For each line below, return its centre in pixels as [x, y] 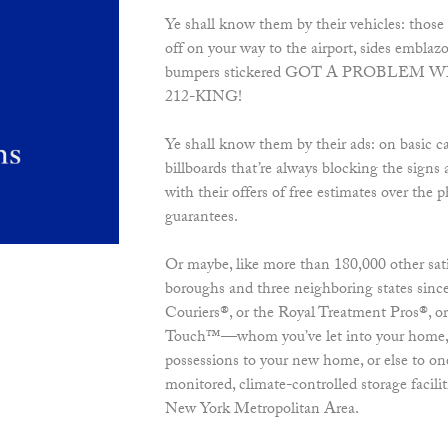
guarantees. [201, 219]
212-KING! [203, 99]
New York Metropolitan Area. [261, 411]
